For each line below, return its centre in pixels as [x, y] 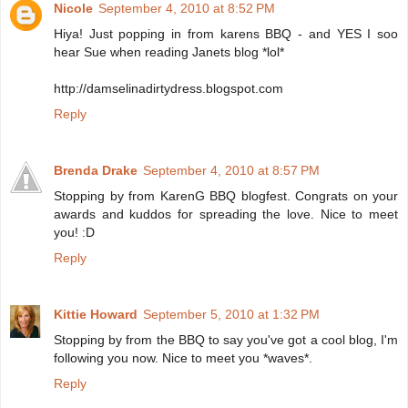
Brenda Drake [96, 171]
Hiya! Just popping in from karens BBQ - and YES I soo [226, 34]
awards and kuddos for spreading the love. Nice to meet [226, 214]
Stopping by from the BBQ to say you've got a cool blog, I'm [226, 340]
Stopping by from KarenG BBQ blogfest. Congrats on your [226, 196]
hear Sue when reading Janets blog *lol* [169, 52]
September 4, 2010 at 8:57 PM [231, 171]
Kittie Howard [96, 315]
